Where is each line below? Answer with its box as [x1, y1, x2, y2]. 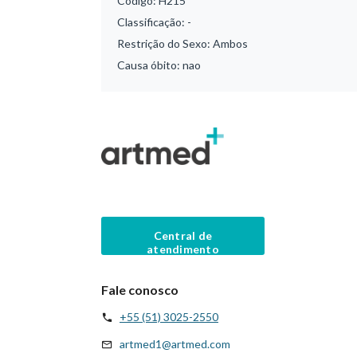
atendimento [146, 241, 220, 256]
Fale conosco [101, 281, 178, 297]
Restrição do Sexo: [117, 37, 213, 50]
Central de [153, 228, 213, 242]
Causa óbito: [117, 58, 182, 72]
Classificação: [117, 15, 187, 29]
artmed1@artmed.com [120, 336, 230, 351]
